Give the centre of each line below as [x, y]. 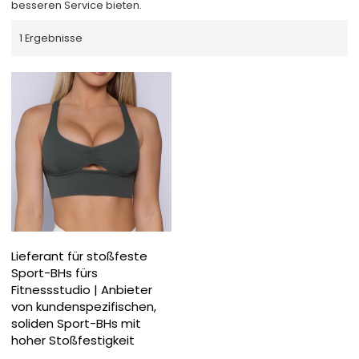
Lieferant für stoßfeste [80, 256]
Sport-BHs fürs [55, 273]
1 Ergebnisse [51, 38]
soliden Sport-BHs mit [77, 324]
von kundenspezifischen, [84, 307]
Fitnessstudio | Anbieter [82, 290]
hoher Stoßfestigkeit [73, 341]
